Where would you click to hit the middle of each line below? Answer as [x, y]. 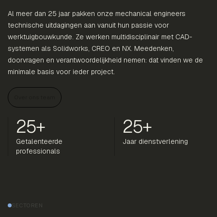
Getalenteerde [39, 141]
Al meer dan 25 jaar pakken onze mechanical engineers [97, 14]
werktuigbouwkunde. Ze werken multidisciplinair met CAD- [100, 37]
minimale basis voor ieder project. [61, 72]
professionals [38, 151]
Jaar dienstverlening [155, 141]
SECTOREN [27, 205]
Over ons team [35, 97]
